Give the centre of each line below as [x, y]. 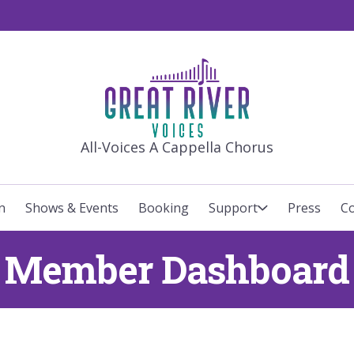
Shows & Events [72, 207]
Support [233, 207]
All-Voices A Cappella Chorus [177, 147]
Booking [164, 207]
